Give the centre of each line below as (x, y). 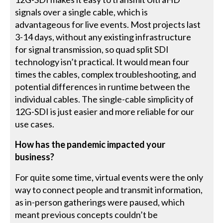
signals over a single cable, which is (82, 12)
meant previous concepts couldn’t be (87, 214)
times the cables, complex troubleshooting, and (106, 74)
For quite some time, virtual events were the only (109, 177)
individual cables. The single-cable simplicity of (105, 99)
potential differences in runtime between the (103, 86)
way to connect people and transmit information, (109, 189)
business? (35, 157)
